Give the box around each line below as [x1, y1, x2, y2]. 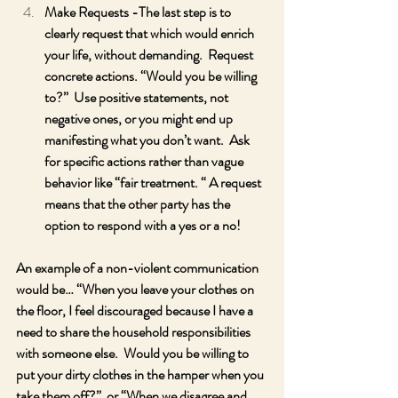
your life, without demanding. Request [44, 44, 256, 65]
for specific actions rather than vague [44, 151, 246, 171]
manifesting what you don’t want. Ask [44, 130, 252, 150]
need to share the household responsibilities [16, 322, 253, 342]
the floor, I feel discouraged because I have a [16, 300, 256, 321]
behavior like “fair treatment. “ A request [44, 172, 264, 193]
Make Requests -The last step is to [44, 2, 234, 22]
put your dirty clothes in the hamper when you [16, 364, 267, 385]
